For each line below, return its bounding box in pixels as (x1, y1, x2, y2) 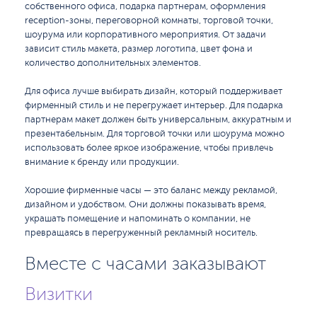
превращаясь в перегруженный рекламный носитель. (25, 228, 258, 238)
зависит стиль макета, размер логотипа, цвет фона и (25, 44, 253, 54)
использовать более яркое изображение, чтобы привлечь (25, 143, 273, 153)
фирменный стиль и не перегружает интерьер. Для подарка (25, 100, 283, 110)
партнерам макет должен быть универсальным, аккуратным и (25, 115, 292, 125)
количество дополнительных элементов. (25, 58, 201, 68)
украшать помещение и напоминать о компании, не (25, 214, 250, 224)
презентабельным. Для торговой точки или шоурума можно (25, 129, 284, 139)
